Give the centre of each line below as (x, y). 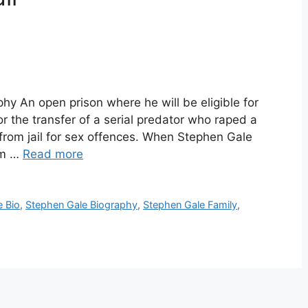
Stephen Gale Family (190, 205)
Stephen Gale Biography (82, 205)
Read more (53, 154)
